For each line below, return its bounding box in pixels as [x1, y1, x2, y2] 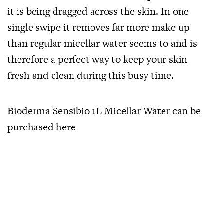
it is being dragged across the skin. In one [7, 3, 189, 18]
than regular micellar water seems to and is [7, 36, 197, 50]
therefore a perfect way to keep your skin [7, 52, 187, 66]
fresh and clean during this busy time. [7, 68, 174, 82]
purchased [7, 119, 56, 134]
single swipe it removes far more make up [7, 19, 190, 34]
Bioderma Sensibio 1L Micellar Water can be [7, 103, 200, 118]
